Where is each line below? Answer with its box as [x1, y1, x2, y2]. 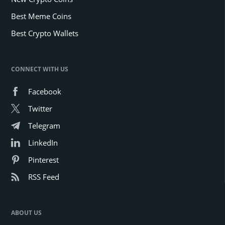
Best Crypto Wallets [11, 28, 78, 39]
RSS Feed [28, 172, 59, 182]
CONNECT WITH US [11, 65, 68, 74]
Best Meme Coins [11, 11, 71, 22]
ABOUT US [11, 208, 42, 217]
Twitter [28, 103, 52, 114]
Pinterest [28, 155, 59, 165]
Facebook [28, 86, 61, 97]
